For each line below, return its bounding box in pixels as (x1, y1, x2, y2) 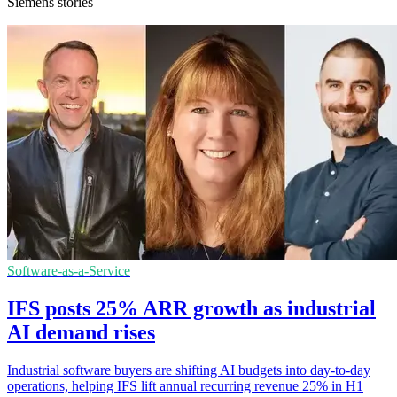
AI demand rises (7, 321, 155, 345)
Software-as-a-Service (7, 263, 130, 279)
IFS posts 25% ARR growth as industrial (7, 297, 376, 321)
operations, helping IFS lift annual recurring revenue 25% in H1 (7, 378, 363, 394)
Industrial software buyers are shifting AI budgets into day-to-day (7, 362, 370, 378)
